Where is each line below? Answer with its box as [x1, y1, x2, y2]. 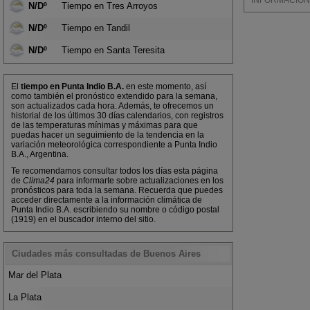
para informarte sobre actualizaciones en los [55, 176, 224, 185]
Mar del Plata [8, 270, 62, 280]
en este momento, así [124, 82, 206, 91]
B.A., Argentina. [11, 149, 69, 159]
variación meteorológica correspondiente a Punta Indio [11, 140, 217, 149]
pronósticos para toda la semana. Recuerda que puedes [11, 185, 223, 195]
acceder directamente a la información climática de [11, 195, 202, 205]
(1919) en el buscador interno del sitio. [11, 215, 156, 224]
